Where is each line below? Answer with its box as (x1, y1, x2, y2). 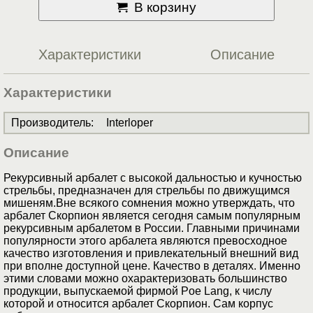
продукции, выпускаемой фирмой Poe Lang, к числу (3, 285, 272, 298)
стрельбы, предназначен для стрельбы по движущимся (3, 184, 290, 197)
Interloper (106, 117, 153, 129)
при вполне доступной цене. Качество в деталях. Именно (3, 260, 300, 272)
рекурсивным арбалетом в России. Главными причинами (3, 222, 300, 235)
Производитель (11, 117, 91, 129)
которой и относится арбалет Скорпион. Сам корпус (3, 298, 273, 310)
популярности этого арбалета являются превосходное (3, 235, 287, 247)
